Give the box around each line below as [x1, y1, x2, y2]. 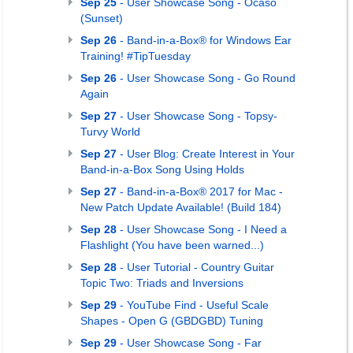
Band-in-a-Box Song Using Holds [80, 163, 244, 176]
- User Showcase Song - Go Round [117, 72, 295, 84]
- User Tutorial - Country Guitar [117, 261, 274, 273]
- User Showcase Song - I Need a [117, 223, 287, 236]
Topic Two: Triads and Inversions [80, 277, 243, 289]
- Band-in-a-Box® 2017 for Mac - [117, 185, 283, 198]
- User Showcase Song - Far [117, 336, 262, 349]
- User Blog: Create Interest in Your [117, 147, 295, 160]
